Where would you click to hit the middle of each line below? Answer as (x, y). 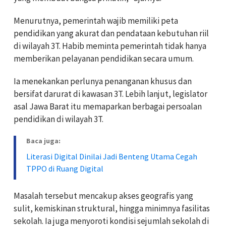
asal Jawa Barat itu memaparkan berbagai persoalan (108, 106)
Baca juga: (43, 140)
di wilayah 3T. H (41, 46)
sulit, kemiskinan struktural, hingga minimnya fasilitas (112, 208)
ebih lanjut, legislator (168, 94)
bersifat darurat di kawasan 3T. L (71, 94)
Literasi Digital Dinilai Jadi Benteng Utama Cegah (112, 156)
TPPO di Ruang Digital (65, 168)
